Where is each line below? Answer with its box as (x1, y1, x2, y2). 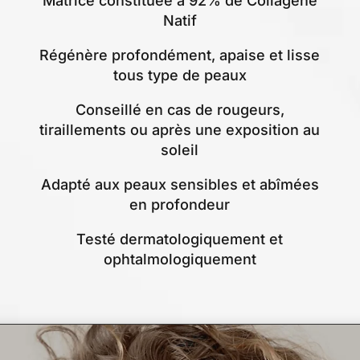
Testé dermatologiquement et (76, 231, 284, 248)
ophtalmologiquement (103, 251, 256, 268)
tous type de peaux (112, 67, 247, 84)
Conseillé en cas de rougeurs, (75, 101, 284, 119)
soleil (161, 141, 199, 159)
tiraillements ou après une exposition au (39, 121, 321, 139)
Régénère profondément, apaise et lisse (39, 47, 321, 64)
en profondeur (129, 196, 231, 214)
